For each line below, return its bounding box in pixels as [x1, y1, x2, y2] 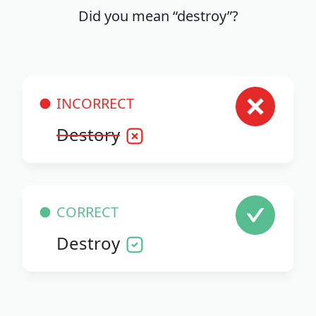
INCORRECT [56, 94, 134, 114]
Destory [56, 123, 120, 147]
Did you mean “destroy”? [78, 6, 238, 26]
